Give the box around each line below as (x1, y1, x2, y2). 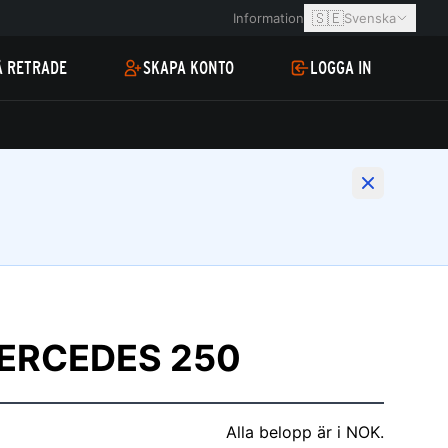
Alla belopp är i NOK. (226, 422, 384, 442)
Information (233, 9, 304, 26)
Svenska (344, 9, 396, 26)
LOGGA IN (310, 58, 372, 78)
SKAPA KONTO (143, 58, 234, 78)
